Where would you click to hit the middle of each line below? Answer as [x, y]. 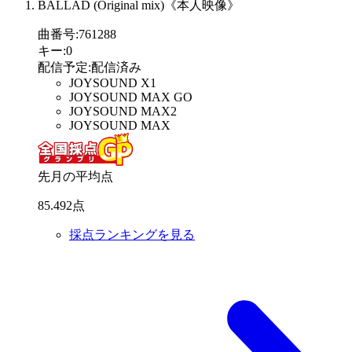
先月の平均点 [75, 177]
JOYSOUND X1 [113, 83]
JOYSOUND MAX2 [123, 112]
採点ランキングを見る [132, 235]
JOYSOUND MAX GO [131, 97]
